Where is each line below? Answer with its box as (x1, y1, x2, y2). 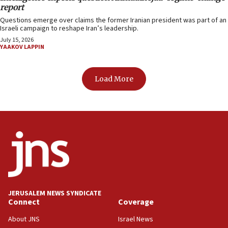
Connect (8, 196, 40, 208)
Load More (95, 74, 133, 83)
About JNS (8, 214, 40, 225)
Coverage (118, 196, 154, 208)
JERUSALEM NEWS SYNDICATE (8, 188, 101, 199)
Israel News (118, 214, 153, 225)
